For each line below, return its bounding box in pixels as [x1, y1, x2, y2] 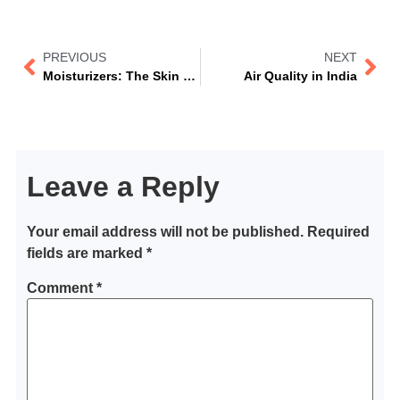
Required [306, 223, 370, 239]
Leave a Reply [26, 170, 220, 203]
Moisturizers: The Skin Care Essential [182, 68, 196, 83]
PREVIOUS [42, 49, 106, 64]
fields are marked [26, 245, 146, 261]
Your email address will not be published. [26, 223, 304, 239]
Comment [26, 279, 96, 296]
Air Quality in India [244, 68, 358, 83]
